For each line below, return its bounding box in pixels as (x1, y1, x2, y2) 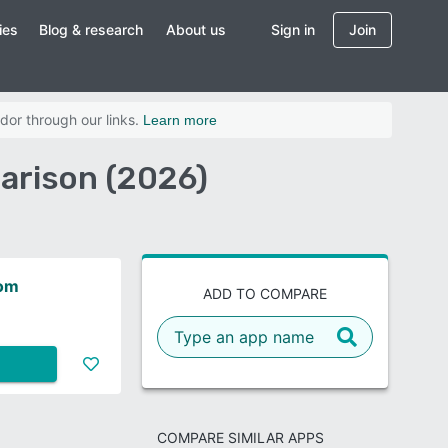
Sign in (271, 21, 315, 38)
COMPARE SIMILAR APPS (156, 429, 324, 446)
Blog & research (39, 21, 144, 38)
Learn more (143, 112, 217, 128)
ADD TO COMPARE (203, 285, 327, 302)
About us (166, 21, 227, 38)
